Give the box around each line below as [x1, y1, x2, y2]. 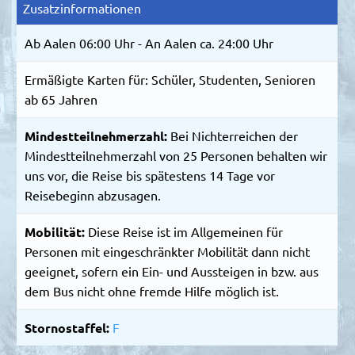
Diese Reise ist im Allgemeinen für [88, 223, 284, 239]
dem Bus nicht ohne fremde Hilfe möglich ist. [25, 282, 280, 299]
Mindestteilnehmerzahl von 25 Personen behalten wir [25, 147, 328, 163]
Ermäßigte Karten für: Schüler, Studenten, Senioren [25, 71, 316, 87]
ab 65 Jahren [25, 90, 98, 107]
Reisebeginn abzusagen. [25, 186, 162, 203]
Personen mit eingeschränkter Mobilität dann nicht [25, 242, 311, 259]
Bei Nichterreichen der [170, 127, 299, 143]
